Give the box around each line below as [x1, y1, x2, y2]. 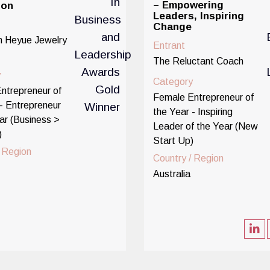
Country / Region [152, 153, 224, 163]
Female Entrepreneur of [152, 92, 254, 102]
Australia [152, 169, 190, 179]
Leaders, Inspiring [152, 10, 244, 22]
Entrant [152, 40, 185, 51]
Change [152, 21, 192, 33]
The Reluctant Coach [152, 56, 243, 66]
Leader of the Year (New [152, 121, 258, 131]
